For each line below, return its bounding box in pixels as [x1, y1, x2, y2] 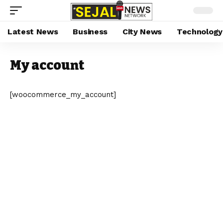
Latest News [7, 27, 58, 36]
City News [122, 27, 162, 36]
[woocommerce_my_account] [10, 90, 116, 99]
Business [73, 27, 108, 36]
